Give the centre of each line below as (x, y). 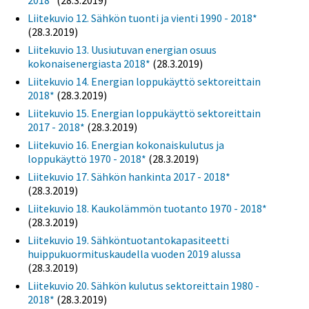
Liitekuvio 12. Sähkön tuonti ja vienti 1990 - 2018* (142, 18)
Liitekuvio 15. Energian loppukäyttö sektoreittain (144, 113)
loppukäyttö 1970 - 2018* (87, 159)
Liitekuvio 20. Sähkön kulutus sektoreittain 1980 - (143, 286)
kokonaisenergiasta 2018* (89, 64)
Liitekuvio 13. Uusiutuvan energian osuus (122, 50)
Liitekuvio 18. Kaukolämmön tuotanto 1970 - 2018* (147, 209)
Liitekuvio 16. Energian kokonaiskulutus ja (126, 145)
